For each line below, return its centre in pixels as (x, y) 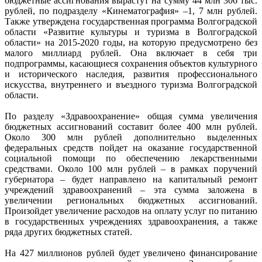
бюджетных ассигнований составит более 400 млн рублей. (131, 126)
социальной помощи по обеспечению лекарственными (131, 158)
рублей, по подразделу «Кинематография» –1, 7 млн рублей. (131, 11)
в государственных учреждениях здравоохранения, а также (131, 221)
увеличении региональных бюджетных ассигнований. (131, 200)
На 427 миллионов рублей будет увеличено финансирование (131, 253)
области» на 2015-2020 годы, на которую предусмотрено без (131, 42)
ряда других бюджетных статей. (68, 232)
